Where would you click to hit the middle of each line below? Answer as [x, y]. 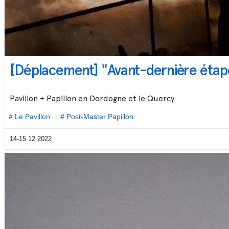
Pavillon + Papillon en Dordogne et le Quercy [92, 98]
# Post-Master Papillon [97, 117]
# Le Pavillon [30, 117]
